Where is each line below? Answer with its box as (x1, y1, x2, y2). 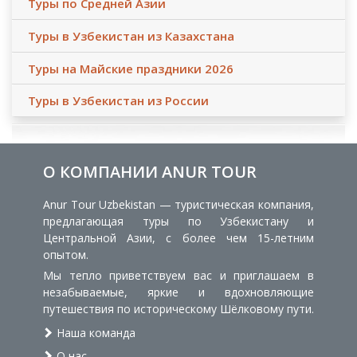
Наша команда (53, 324, 135, 340)
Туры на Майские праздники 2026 (28, 60, 233, 76)
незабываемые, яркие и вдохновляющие (43, 284, 314, 300)
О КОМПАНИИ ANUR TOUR (43, 161, 257, 183)
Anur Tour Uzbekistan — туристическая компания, (43, 197, 314, 213)
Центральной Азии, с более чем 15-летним (43, 230, 314, 246)
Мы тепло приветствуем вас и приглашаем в (43, 267, 314, 283)
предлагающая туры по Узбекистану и (43, 214, 314, 229)
